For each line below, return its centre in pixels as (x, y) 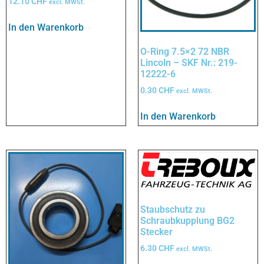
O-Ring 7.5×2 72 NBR (185, 52)
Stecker (156, 232)
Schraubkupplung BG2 (187, 220)
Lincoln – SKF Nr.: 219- (189, 63)
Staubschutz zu (173, 209)
